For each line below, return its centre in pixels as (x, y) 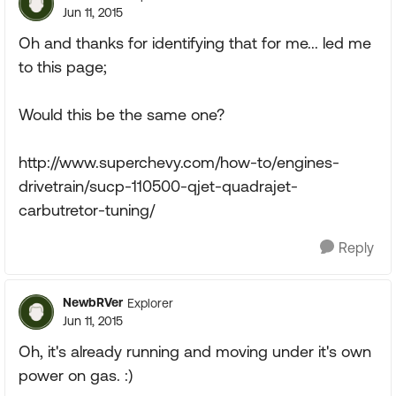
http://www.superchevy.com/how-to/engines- (179, 162)
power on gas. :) (76, 375)
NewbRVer (93, 302)
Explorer (150, 303)
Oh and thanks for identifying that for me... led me (195, 43)
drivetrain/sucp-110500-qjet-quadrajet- (158, 186)
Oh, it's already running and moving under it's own (195, 351)
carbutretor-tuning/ (87, 210)
